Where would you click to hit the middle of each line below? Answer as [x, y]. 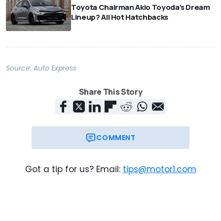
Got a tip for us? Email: [73, 169]
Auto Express [55, 68]
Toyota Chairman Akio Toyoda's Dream [141, 7]
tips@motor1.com [159, 169]
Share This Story [110, 92]
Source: [20, 68]
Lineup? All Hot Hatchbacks [120, 17]
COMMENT [116, 137]
